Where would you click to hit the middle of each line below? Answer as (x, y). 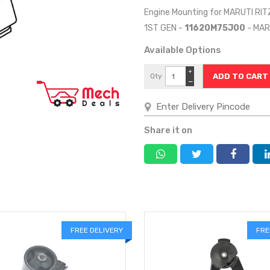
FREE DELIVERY (97, 230)
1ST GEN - (164, 28)
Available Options (183, 50)
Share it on (168, 130)
